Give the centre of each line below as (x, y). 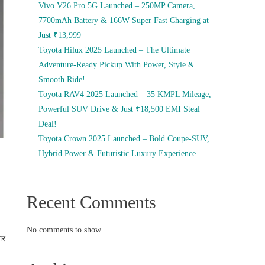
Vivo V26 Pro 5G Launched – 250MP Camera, (117, 6)
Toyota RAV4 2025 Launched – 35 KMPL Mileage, (125, 94)
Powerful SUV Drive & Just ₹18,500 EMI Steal (119, 109)
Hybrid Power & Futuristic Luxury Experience (117, 153)
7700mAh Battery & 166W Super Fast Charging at (124, 20)
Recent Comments (92, 202)
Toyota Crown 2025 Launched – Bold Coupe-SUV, (124, 139)
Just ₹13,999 (60, 35)
